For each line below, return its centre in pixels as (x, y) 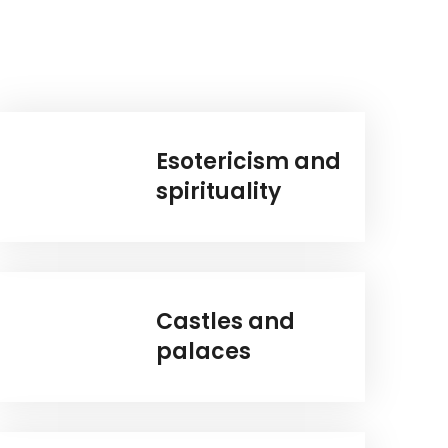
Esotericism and (249, 162)
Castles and (226, 322)
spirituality (219, 192)
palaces (204, 352)
